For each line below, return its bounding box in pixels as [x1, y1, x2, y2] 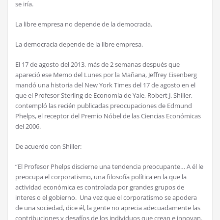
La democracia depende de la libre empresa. [15, 40, 143, 49]
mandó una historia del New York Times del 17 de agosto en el [15, 81, 195, 90]
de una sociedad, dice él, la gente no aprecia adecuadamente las [15, 203, 200, 213]
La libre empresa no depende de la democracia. [15, 20, 152, 29]
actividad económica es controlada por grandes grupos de [15, 183, 184, 192]
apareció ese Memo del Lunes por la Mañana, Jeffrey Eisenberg [15, 70, 197, 80]
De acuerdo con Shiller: [15, 142, 82, 151]
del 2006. [15, 122, 41, 131]
